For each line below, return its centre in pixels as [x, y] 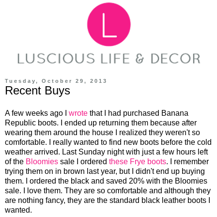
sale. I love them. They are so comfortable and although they [108, 191]
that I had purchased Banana [138, 113]
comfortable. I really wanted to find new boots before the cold [108, 142]
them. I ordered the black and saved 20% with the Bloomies [106, 181]
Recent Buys [38, 90]
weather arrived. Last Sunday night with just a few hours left [106, 152]
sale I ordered [84, 162]
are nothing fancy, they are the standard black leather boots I [108, 201]
